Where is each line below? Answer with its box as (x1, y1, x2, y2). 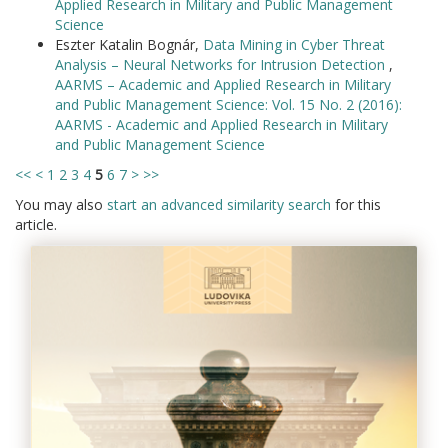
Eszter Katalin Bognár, (55, 35, 203, 54)
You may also (15, 195, 107, 214)
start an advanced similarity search (107, 195, 331, 214)
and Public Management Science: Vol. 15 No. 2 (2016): (55, 95, 402, 114)
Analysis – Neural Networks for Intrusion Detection (55, 55, 389, 74)
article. (15, 215, 57, 234)
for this (331, 195, 381, 214)
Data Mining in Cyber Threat (203, 35, 385, 54)
